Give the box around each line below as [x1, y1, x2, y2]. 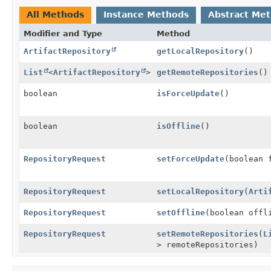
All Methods [27, 9, 84, 19]
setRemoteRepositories [157, 229, 258, 238]
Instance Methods [103, 9, 189, 19]
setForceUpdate [157, 154, 224, 163]
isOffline [157, 121, 200, 131]
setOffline [157, 207, 205, 217]
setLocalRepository [157, 186, 244, 196]
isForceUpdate [157, 88, 220, 98]
